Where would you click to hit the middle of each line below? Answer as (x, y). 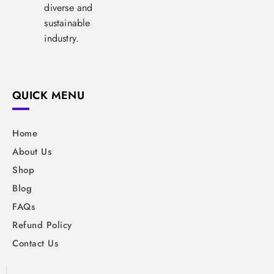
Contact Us (35, 243)
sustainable (67, 23)
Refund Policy (42, 225)
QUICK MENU (48, 95)
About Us (32, 151)
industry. (62, 38)
